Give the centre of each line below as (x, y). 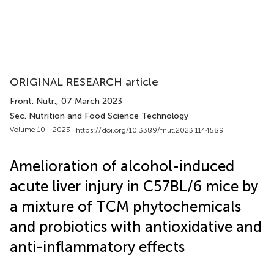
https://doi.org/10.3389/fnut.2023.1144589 (150, 130)
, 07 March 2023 (89, 101)
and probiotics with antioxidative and (136, 226)
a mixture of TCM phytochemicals (125, 206)
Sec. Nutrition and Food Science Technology (99, 116)
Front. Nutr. (33, 101)
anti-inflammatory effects (97, 246)
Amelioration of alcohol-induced (122, 166)
